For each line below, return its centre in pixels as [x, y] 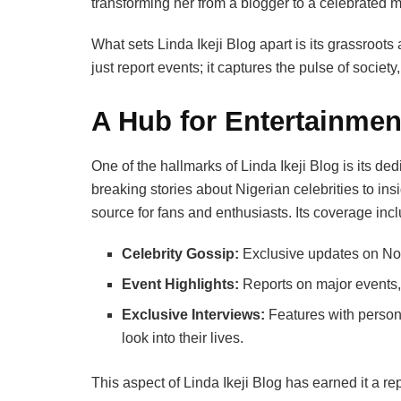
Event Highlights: [181, 284]
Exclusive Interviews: [194, 314]
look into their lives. [183, 337]
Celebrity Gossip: [181, 253]
